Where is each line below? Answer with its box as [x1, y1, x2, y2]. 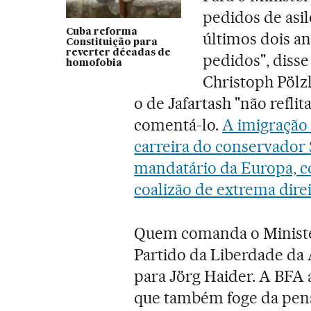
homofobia [65, 58, 122, 68]
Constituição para [65, 37, 158, 47]
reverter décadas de [65, 47, 171, 58]
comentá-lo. [134, 115, 223, 135]
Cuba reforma [65, 26, 137, 37]
